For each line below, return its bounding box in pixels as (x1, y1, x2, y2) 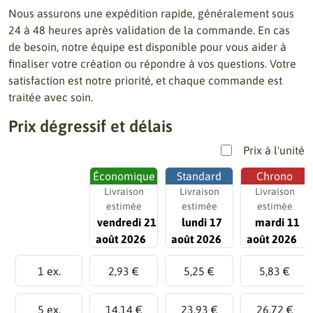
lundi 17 (182, 216, 222, 228)
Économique (92, 170, 155, 182)
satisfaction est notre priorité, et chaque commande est (8, 74, 282, 87)
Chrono (256, 170, 293, 182)
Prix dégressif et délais (8, 117, 173, 136)
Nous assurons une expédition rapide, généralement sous (8, 7, 294, 20)
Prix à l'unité (243, 144, 305, 156)
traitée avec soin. (8, 91, 93, 103)
